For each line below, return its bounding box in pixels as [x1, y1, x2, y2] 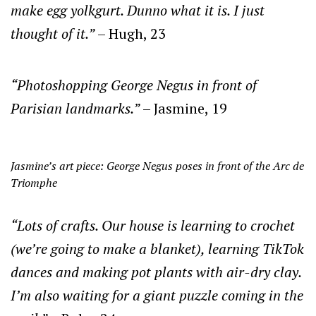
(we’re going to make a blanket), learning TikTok [11, 239, 304, 259]
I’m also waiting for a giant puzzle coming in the [11, 286, 303, 305]
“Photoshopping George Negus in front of [11, 75, 257, 95]
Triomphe [11, 175, 57, 191]
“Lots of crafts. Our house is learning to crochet [11, 216, 295, 236]
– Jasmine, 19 [140, 99, 227, 119]
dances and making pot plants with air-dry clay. [11, 262, 301, 282]
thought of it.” [11, 24, 95, 44]
